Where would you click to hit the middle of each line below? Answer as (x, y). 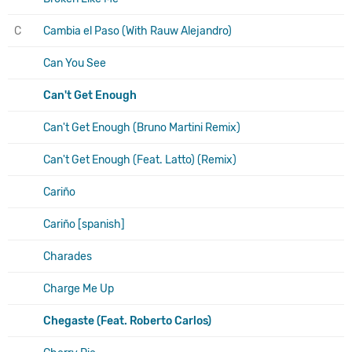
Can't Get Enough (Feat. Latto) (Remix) (140, 159)
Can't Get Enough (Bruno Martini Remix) (142, 127)
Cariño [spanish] (84, 224)
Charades (68, 256)
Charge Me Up (79, 288)
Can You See (75, 63)
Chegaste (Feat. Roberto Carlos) (127, 321)
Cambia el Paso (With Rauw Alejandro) (137, 31)
